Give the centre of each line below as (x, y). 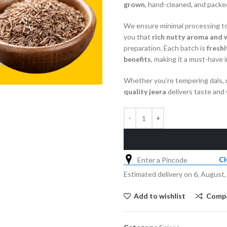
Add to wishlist (160, 196)
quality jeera (145, 91)
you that (138, 37)
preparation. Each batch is (165, 48)
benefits (137, 59)
